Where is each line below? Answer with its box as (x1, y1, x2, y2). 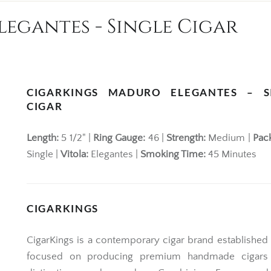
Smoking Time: (140, 149, 206, 160)
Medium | (206, 132, 253, 144)
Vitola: (60, 149, 88, 160)
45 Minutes (206, 149, 256, 160)
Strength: (166, 132, 206, 144)
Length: (27, 132, 59, 144)
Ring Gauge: (93, 132, 146, 144)
